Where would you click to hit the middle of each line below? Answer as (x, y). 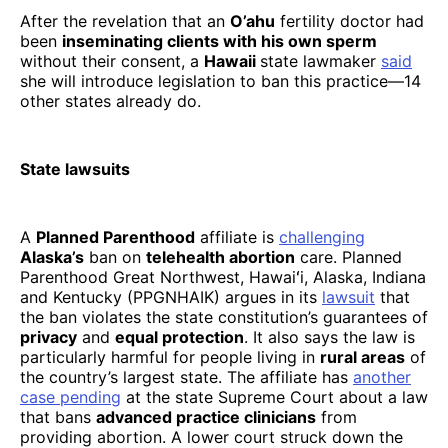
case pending (70, 396)
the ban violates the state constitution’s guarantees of (224, 316)
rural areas (362, 356)
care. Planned (348, 256)
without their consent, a (112, 60)
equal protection (179, 336)
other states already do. (110, 100)
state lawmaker (320, 60)
